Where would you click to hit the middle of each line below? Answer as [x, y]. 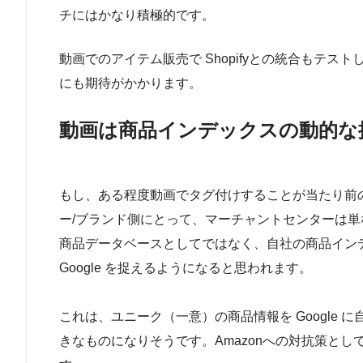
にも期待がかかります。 [130, 83]
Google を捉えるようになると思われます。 [186, 267]
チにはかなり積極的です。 [137, 15]
